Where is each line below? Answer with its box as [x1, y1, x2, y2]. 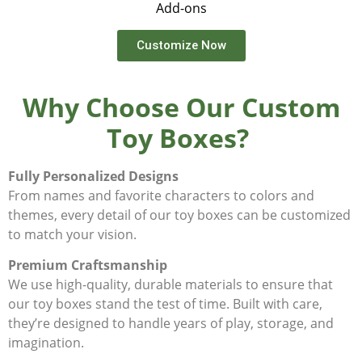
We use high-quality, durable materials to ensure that [8, 276, 333, 294]
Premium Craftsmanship [8, 256, 167, 275]
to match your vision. [8, 225, 140, 243]
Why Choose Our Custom [22, 89, 340, 124]
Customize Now [136, 37, 226, 53]
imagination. [8, 334, 84, 352]
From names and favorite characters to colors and [8, 186, 314, 204]
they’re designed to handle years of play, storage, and [8, 314, 334, 333]
